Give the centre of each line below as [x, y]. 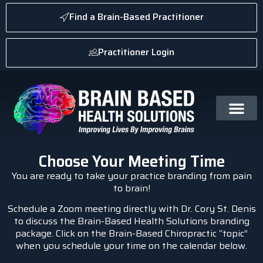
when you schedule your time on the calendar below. [131, 246]
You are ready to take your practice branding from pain [131, 176]
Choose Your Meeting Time [131, 161]
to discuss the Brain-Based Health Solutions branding [131, 221]
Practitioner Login [136, 52]
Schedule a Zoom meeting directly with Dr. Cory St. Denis [131, 209]
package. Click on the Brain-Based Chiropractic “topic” [131, 234]
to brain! [131, 188]
